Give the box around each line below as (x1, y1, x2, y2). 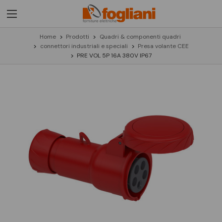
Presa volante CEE (138, 42, 189, 50)
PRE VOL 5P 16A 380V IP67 (77, 51, 152, 59)
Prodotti (66, 32, 90, 41)
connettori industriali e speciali (40, 42, 128, 50)
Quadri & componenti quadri (99, 32, 181, 41)
